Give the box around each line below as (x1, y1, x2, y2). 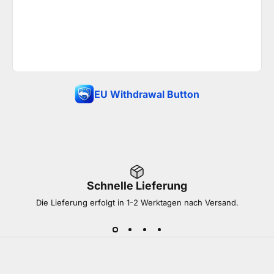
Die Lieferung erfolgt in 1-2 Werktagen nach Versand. (35, 198, 239, 208)
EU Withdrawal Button (94, 88, 199, 101)
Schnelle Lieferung (87, 179, 187, 193)
